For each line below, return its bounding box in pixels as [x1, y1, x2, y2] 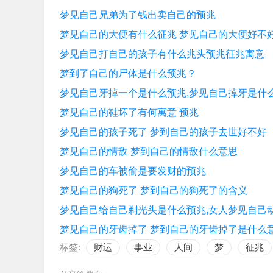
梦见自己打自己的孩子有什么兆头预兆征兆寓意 [60, 49, 264, 59]
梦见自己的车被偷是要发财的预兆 [60, 166, 206, 176]
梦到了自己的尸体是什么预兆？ [60, 68, 196, 79]
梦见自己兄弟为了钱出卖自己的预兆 [60, 10, 216, 20]
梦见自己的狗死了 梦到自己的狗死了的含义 [60, 185, 247, 196]
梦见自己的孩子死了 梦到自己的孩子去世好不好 [60, 127, 267, 137]
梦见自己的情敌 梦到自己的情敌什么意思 [60, 146, 238, 157]
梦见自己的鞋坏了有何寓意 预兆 [60, 107, 199, 118]
